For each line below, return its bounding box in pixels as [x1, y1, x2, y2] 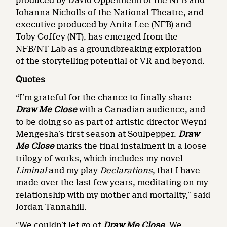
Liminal [16, 166, 47, 176]
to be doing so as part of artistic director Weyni [16, 117, 207, 127]
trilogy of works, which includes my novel [16, 154, 183, 164]
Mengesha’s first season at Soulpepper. [16, 129, 179, 139]
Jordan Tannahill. [16, 202, 87, 212]
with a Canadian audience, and [77, 105, 206, 115]
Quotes [16, 74, 46, 85]
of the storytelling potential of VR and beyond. [16, 56, 205, 66]
